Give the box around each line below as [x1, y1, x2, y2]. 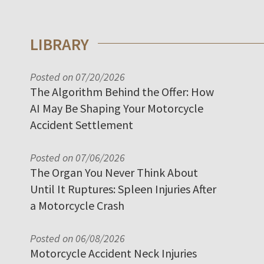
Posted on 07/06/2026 [30, 150, 125, 164]
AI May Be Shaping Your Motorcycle [30, 100, 203, 115]
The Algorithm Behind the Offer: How [30, 84, 214, 99]
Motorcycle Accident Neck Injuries [30, 245, 197, 260]
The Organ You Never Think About [30, 164, 198, 180]
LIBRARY [30, 33, 89, 55]
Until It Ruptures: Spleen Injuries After [30, 181, 216, 196]
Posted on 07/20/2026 [30, 70, 125, 84]
